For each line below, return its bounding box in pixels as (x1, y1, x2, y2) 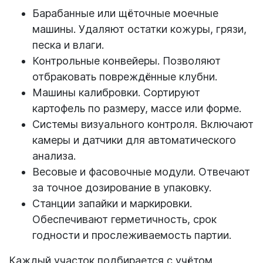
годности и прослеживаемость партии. (32, 228, 231, 241)
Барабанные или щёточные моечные (32, 6, 218, 19)
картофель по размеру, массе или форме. (32, 102, 241, 114)
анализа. (32, 149, 76, 162)
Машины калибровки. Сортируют (32, 86, 200, 99)
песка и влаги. (32, 38, 104, 51)
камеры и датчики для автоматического (32, 133, 236, 146)
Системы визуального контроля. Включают (32, 117, 254, 130)
